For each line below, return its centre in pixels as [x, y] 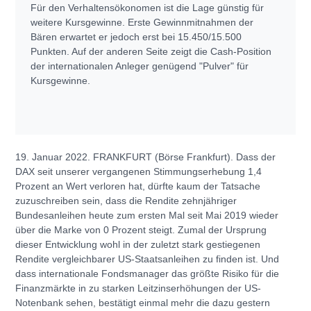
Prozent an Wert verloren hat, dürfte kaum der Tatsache [138, 186]
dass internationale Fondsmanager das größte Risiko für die [147, 273]
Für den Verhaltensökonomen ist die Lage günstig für [147, 7]
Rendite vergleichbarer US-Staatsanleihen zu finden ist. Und [147, 259]
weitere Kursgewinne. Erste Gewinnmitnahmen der [142, 22]
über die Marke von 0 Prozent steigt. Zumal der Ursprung [141, 229]
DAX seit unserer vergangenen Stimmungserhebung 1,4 [138, 171]
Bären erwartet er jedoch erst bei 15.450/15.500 [136, 36]
